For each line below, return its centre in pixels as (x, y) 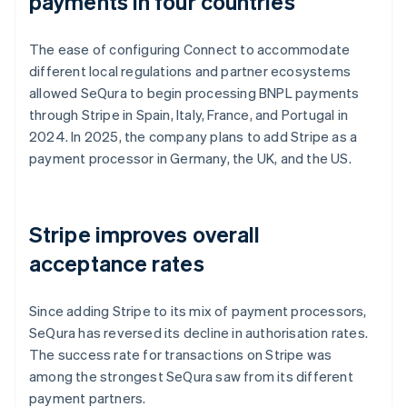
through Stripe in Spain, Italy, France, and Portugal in (189, 114)
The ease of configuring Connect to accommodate (190, 49)
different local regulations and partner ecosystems (190, 70)
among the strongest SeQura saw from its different (191, 376)
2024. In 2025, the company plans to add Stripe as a (194, 136)
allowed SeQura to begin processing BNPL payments (194, 92)
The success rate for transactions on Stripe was (181, 354)
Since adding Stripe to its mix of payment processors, (198, 310)
